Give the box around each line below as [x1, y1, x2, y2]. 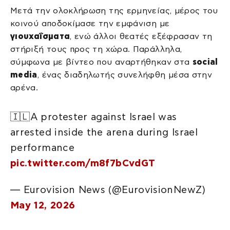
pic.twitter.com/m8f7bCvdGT [10, 158, 156, 169]
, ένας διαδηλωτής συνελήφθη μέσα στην [37, 70, 213, 79]
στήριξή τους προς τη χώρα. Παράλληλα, [10, 44, 182, 53]
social [192, 57, 218, 66]
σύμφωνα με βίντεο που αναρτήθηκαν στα [10, 57, 193, 66]
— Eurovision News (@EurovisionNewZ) [10, 184, 206, 195]
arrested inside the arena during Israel [10, 127, 198, 138]
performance [10, 142, 74, 154]
